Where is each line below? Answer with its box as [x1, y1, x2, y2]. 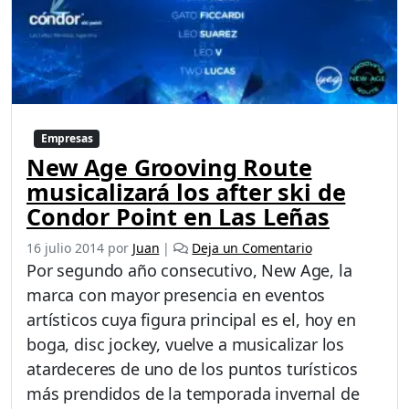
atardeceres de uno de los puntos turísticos [26, 357, 359, 380]
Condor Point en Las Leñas [26, 200, 330, 232]
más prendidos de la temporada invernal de [26, 382, 360, 404]
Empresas [40, 130, 93, 146]
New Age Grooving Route [26, 151, 312, 183]
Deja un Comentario [192, 238, 312, 257]
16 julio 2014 [26, 238, 104, 257]
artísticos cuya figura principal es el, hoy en [26, 308, 356, 330]
